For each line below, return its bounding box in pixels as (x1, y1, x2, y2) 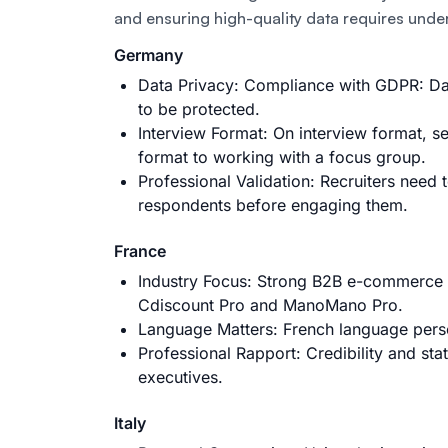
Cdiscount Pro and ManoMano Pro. (138, 294, 403, 315)
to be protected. (138, 98, 260, 119)
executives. (138, 366, 223, 387)
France (114, 240, 166, 261)
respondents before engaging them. (138, 194, 408, 215)
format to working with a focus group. (138, 146, 426, 167)
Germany (114, 44, 183, 65)
